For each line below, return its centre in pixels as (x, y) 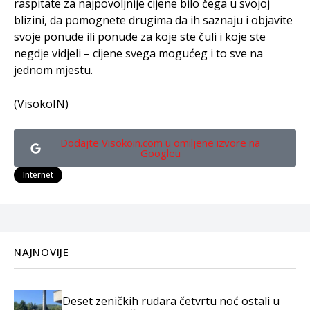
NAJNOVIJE (42, 252)
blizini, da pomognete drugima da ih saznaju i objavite (153, 20)
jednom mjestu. (53, 70)
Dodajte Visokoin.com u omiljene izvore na (160, 143)
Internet (38, 175)
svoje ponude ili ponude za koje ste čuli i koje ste (140, 37)
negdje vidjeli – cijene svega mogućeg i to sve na (138, 53)
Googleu (160, 153)
